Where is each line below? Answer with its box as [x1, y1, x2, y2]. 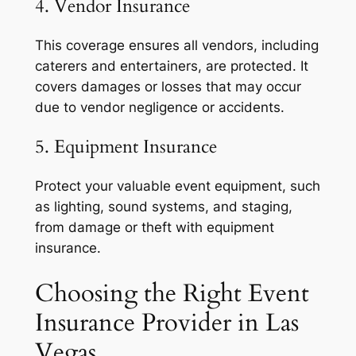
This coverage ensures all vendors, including [34, 37, 319, 53]
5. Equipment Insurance [34, 134, 217, 160]
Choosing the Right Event [34, 277, 309, 311]
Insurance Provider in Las [34, 306, 299, 340]
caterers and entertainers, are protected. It [34, 58, 308, 74]
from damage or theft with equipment [34, 219, 274, 236]
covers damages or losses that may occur [34, 79, 301, 95]
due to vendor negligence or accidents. [34, 99, 284, 115]
